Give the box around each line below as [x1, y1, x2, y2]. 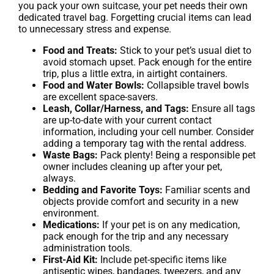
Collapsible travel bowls [144, 80, 249, 92]
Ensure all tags [189, 103, 255, 115]
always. [43, 172, 76, 185]
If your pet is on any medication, [100, 219, 240, 231]
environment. [43, 207, 99, 220]
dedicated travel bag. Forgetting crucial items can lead [18, 12, 251, 24]
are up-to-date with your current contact [43, 114, 212, 127]
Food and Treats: [43, 45, 117, 57]
